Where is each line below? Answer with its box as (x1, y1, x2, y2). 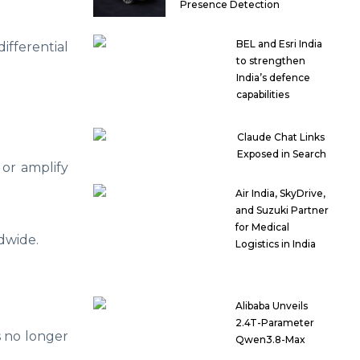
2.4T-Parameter (235, 317, 315, 329)
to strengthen (235, 55, 305, 67)
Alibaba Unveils (235, 300, 309, 313)
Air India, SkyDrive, (235, 187, 326, 200)
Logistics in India (235, 238, 317, 251)
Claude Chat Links (237, 131, 325, 144)
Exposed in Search (237, 148, 327, 161)
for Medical (235, 221, 290, 234)
